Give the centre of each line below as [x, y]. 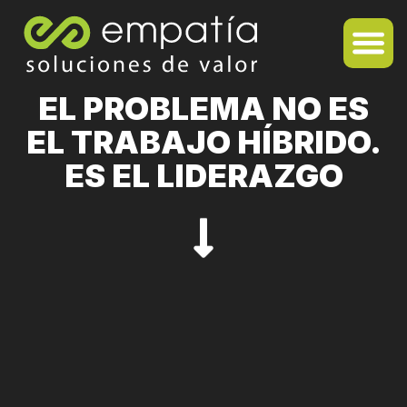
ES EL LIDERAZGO [203, 175]
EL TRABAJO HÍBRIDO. [203, 142]
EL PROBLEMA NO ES [203, 108]
